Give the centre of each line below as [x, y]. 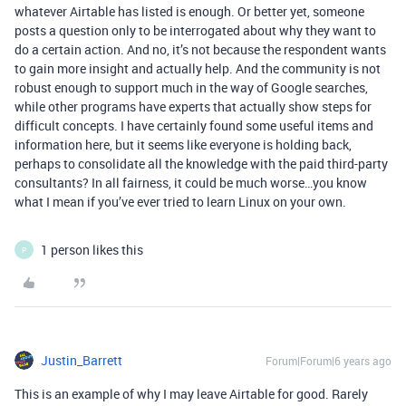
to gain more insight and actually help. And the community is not [198, 68]
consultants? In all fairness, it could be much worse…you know [191, 183]
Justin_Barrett [82, 360]
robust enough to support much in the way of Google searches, [191, 87]
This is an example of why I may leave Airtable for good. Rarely [191, 394]
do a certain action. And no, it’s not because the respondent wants [200, 49]
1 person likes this [92, 250]
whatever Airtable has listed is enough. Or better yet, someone [189, 11]
